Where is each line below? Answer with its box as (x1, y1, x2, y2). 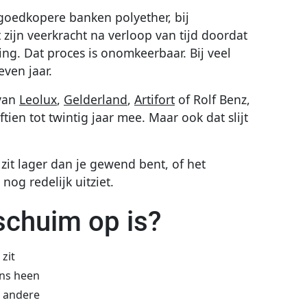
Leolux (19, 91, 57, 108)
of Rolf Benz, (175, 91, 250, 108)
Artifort (134, 91, 175, 108)
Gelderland (64, 91, 127, 108)
